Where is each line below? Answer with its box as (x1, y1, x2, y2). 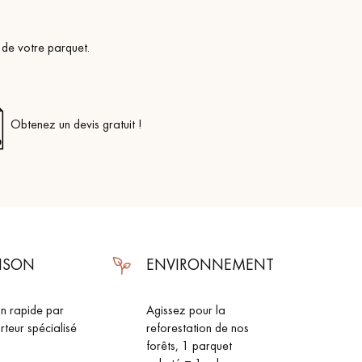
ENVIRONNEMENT (146, 254, 274, 275)
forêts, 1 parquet (146, 337, 232, 354)
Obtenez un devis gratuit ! (11, 116, 142, 133)
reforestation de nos (146, 319, 249, 336)
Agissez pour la (146, 301, 225, 318)
